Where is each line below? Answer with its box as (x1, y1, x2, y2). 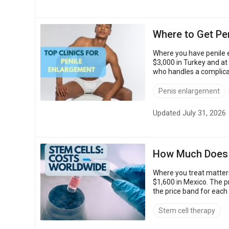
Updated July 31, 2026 (153, 108, 226, 118)
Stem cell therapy (158, 206, 215, 215)
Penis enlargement (158, 86, 220, 95)
